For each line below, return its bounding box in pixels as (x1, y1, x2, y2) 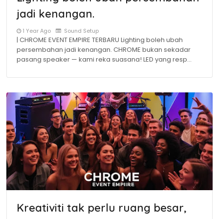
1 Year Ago (22, 27, 51, 35)
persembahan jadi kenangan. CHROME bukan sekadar (17, 45, 191, 54)
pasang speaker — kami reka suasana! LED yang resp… (17, 55, 192, 64)
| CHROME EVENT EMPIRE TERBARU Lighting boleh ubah (17, 35, 183, 44)
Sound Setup (63, 27, 99, 35)
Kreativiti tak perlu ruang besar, (17, 201, 187, 215)
